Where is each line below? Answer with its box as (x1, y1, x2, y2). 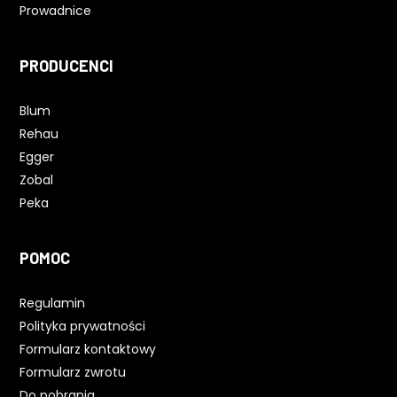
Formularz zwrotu (19, 363, 127, 381)
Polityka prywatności (19, 317, 146, 335)
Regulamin (19, 294, 86, 312)
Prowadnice (19, 2, 92, 19)
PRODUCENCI (19, 56, 114, 75)
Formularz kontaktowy (19, 340, 157, 358)
